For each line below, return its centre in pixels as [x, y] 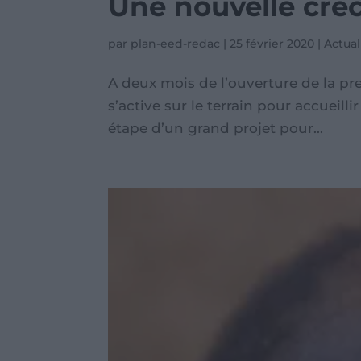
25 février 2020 [272, 44]
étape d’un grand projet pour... [216, 129]
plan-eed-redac [176, 44]
